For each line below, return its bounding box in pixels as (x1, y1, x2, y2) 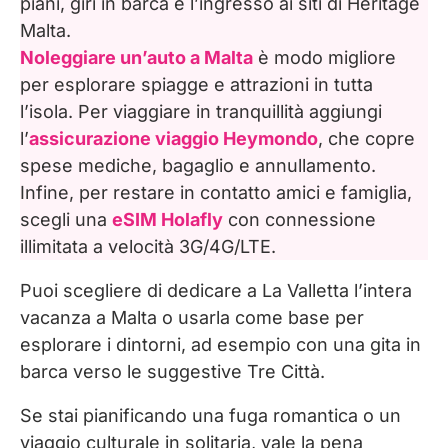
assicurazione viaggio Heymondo (29, 128, 318, 150)
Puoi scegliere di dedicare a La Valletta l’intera (20, 280, 412, 302)
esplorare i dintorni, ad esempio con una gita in (20, 334, 421, 356)
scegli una (20, 209, 112, 231)
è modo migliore (253, 47, 396, 69)
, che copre (318, 128, 415, 150)
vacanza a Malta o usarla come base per (20, 307, 364, 329)
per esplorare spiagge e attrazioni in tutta (20, 74, 373, 96)
